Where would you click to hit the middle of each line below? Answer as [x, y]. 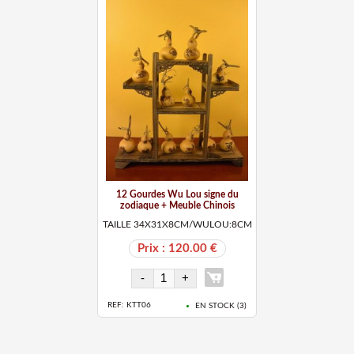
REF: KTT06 [129, 305]
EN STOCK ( [218, 305]
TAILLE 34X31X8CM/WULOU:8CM [177, 225]
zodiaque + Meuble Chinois [177, 206]
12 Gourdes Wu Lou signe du [177, 195]
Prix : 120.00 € [177, 249]
